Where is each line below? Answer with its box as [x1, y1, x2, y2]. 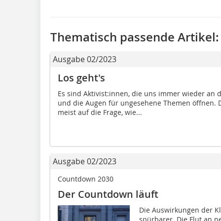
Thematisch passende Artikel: [50, 29, 219, 45]
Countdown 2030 [58, 174, 113, 184]
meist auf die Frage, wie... [58, 107, 142, 117]
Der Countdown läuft [58, 187, 158, 201]
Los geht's [58, 71, 105, 84]
